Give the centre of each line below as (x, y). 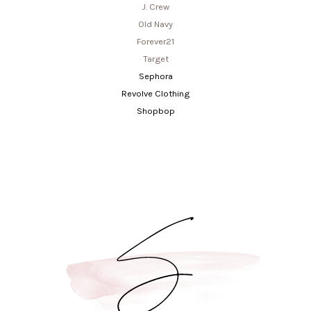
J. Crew (155, 7)
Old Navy (155, 24)
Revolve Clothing (155, 94)
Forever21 (155, 42)
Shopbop (155, 111)
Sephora (155, 76)
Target (155, 59)
